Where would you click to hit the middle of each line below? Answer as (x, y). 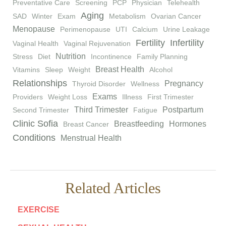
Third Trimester (101, 110)
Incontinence (111, 57)
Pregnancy (184, 84)
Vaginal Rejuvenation (97, 44)
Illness (132, 97)
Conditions (34, 138)
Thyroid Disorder (99, 84)
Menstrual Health (91, 138)
